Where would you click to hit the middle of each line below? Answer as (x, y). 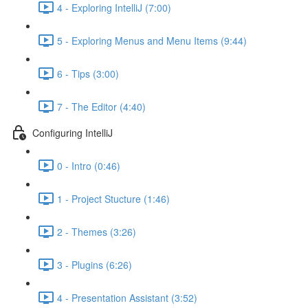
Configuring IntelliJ (73, 132)
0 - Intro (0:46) (89, 165)
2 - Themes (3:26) (97, 231)
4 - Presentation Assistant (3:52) (127, 297)
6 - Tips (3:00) (88, 73)
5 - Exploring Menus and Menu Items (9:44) (152, 40)
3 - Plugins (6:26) (95, 264)
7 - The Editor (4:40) (101, 106)
